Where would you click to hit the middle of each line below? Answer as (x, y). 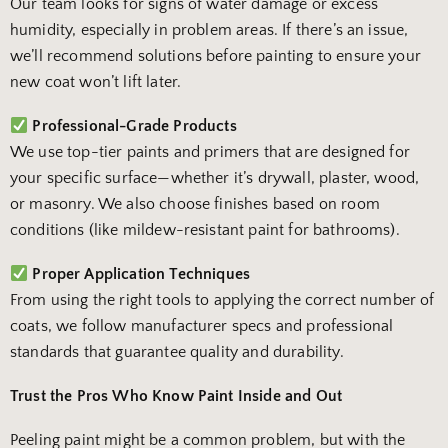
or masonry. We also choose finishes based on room (195, 204)
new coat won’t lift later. (96, 82)
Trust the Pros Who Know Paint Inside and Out (176, 396)
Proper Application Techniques (139, 274)
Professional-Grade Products (132, 126)
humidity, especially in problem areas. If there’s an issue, (209, 30)
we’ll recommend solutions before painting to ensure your (215, 56)
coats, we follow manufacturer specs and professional (202, 326)
